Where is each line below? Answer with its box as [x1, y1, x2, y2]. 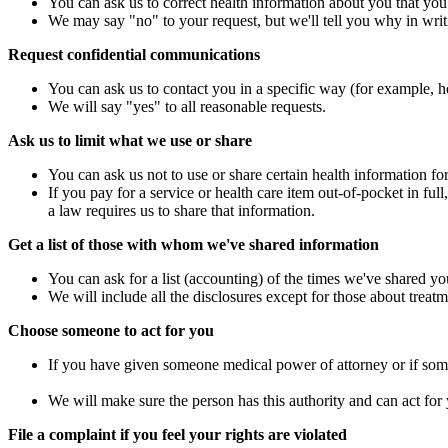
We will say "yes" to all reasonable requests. [48, 98, 326, 116]
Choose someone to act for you [8, 322, 214, 340]
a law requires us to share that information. [48, 202, 315, 220]
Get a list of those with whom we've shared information [8, 236, 379, 254]
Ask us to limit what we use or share [8, 132, 252, 150]
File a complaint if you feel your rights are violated [8, 426, 347, 444]
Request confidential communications [8, 46, 260, 64]
